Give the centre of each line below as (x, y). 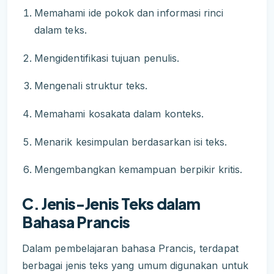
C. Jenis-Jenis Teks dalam (111, 204)
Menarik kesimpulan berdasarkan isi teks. (131, 142)
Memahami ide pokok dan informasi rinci (129, 13)
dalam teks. (61, 30)
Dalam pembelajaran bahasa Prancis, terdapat (130, 248)
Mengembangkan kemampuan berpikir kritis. (139, 170)
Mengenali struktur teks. (91, 86)
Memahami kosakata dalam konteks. (119, 113)
